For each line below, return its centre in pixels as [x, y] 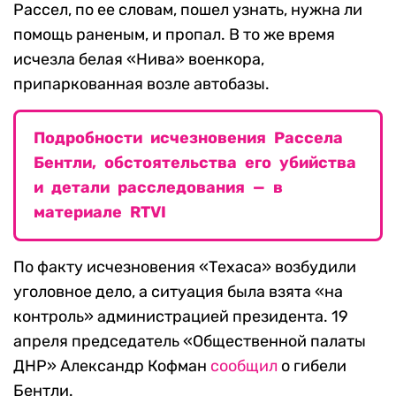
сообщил [244, 366]
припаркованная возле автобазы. [141, 84]
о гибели [312, 366]
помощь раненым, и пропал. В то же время [174, 34]
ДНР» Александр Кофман [112, 366]
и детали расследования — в [158, 187]
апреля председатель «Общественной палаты [190, 341]
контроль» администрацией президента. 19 [181, 316]
